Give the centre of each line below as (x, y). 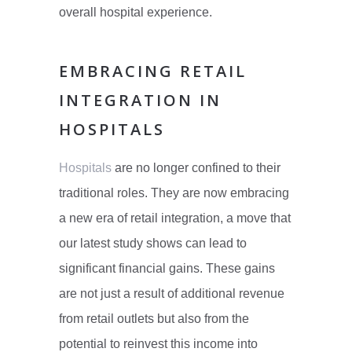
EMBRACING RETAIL (152, 71)
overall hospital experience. (135, 13)
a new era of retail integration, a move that (174, 218)
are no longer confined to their (196, 168)
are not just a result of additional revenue (171, 294)
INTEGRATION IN (140, 101)
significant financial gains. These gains (167, 269)
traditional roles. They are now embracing (174, 193)
